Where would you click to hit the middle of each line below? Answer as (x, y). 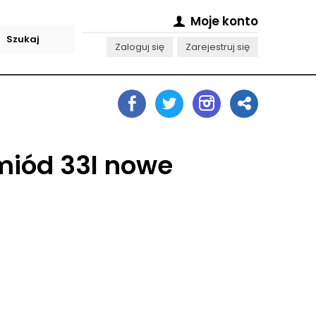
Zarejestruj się (218, 47)
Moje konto (223, 21)
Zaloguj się (140, 47)
